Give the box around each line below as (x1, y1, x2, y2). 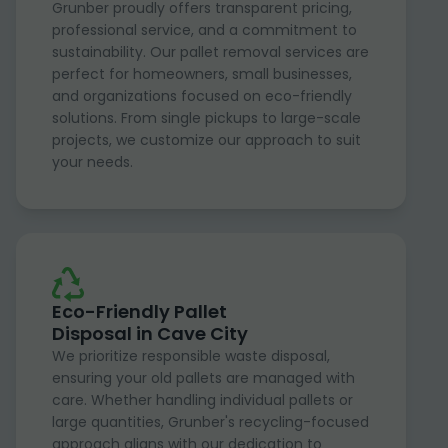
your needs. (52, 151, 133, 172)
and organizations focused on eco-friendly (52, 85, 352, 106)
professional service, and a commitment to (52, 19, 357, 40)
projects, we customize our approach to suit (52, 129, 361, 150)
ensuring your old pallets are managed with (52, 367, 355, 388)
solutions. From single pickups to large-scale (52, 107, 361, 128)
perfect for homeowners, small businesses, (52, 63, 352, 84)
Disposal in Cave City (52, 320, 248, 346)
